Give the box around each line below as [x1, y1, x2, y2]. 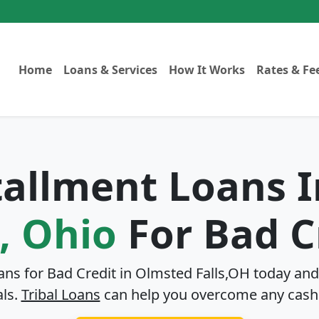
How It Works [169, 61, 245, 78]
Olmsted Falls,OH [135, 263, 250, 283]
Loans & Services [63, 61, 157, 78]
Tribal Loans [21, 285, 100, 304]
